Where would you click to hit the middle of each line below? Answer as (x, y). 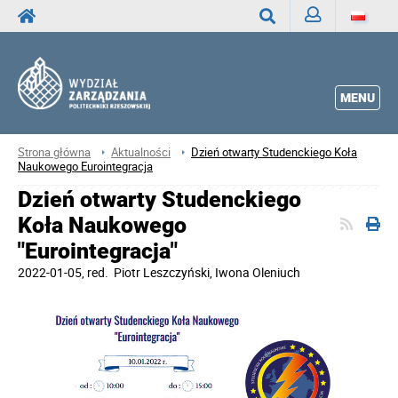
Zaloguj (325, 48)
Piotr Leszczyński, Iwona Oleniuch (206, 273)
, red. (96, 273)
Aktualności (141, 152)
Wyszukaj (286, 49)
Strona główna (54, 152)
